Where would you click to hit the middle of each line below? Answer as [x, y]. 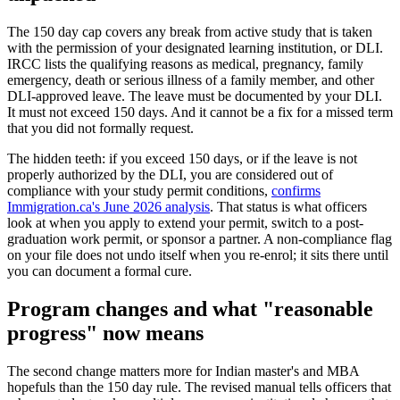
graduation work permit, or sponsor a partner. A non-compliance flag [200, 239]
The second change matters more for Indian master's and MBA [183, 371]
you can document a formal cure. [100, 271]
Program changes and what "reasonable [190, 309]
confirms [296, 191]
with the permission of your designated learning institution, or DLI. [195, 48]
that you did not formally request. [100, 129]
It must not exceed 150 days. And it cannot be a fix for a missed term [200, 112]
